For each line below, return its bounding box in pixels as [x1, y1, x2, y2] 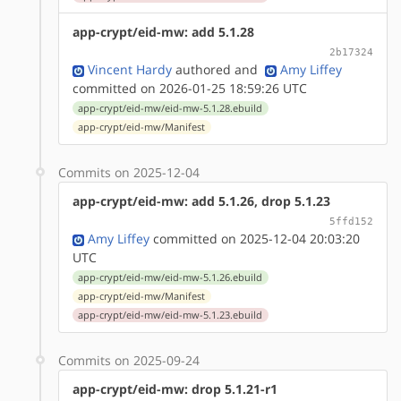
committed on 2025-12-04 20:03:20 [149, 229, 360, 247]
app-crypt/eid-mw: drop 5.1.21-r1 [73, 380, 277, 397]
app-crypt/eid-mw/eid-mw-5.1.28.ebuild [78, 101, 263, 115]
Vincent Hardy [88, 60, 172, 78]
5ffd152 [329, 214, 373, 227]
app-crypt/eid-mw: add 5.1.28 [73, 22, 254, 40]
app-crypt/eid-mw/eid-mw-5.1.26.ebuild [78, 270, 263, 284]
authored [172, 60, 231, 78]
